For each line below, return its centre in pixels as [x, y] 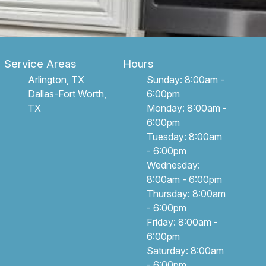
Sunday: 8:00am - [186, 80]
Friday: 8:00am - [183, 222]
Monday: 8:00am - [187, 108]
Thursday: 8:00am [186, 194]
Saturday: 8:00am [186, 251]
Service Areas [40, 64]
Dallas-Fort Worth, [67, 94]
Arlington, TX [56, 80]
